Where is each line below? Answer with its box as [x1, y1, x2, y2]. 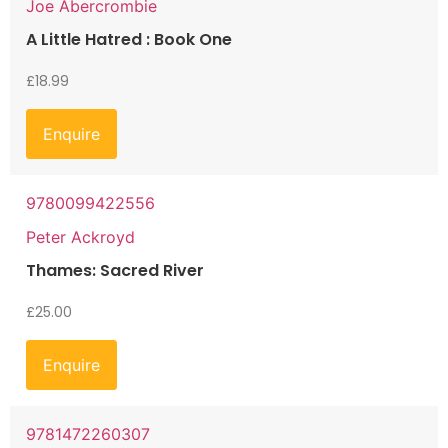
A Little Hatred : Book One [26, 28, 232, 52]
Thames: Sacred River [26, 258, 204, 282]
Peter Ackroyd [26, 226, 135, 247]
